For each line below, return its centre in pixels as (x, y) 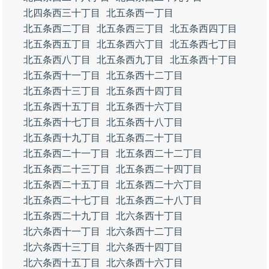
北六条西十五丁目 (62, 263)
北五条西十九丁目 (62, 138)
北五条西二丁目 (57, 29)
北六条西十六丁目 (145, 263)
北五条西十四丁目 (145, 91)
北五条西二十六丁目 (159, 185)
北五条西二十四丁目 (159, 169)
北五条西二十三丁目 (67, 169)
